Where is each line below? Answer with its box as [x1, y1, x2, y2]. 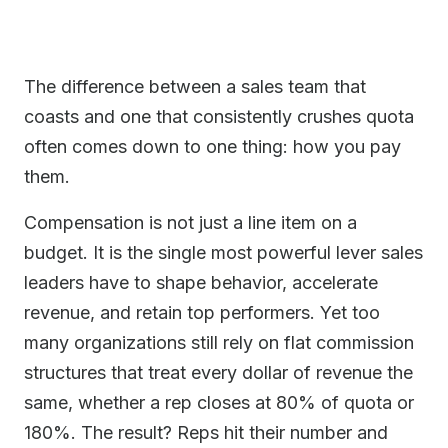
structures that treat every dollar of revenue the [24, 362, 413, 383]
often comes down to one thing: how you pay [24, 136, 401, 157]
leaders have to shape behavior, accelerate [24, 272, 378, 293]
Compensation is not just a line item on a [24, 212, 357, 233]
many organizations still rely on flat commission [24, 332, 414, 353]
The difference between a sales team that [24, 76, 366, 97]
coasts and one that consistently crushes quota [24, 106, 414, 127]
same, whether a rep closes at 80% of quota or [24, 392, 414, 413]
